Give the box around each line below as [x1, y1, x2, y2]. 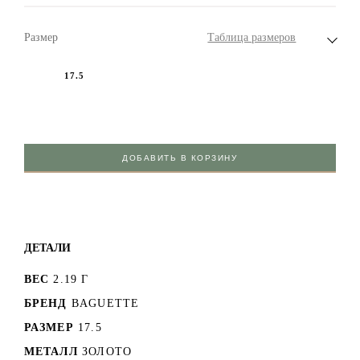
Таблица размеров [207, 31, 297, 43]
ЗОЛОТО [82, 345, 133, 358]
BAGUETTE [71, 297, 140, 309]
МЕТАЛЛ [23, 345, 78, 358]
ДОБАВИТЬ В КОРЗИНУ [122, 153, 238, 162]
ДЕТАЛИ [23, 240, 71, 254]
